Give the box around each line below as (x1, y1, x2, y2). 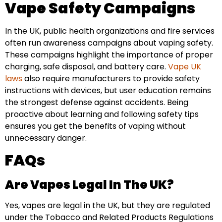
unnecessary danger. (5, 132, 87, 144)
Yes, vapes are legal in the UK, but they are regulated (5, 199, 210, 211)
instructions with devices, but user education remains (5, 85, 211, 97)
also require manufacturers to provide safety (22, 73, 200, 85)
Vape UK (168, 61, 201, 73)
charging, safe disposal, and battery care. (5, 61, 168, 73)
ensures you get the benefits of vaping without (5, 120, 186, 132)
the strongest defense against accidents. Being (5, 97, 188, 109)
